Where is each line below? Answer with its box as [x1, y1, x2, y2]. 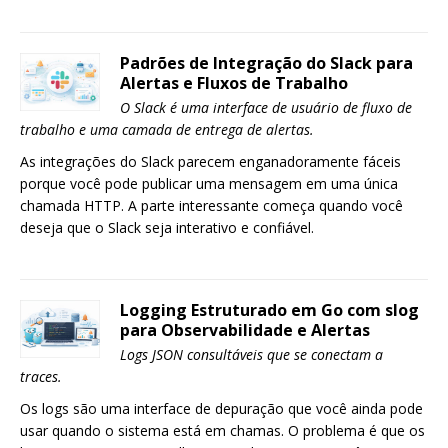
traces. [20, 367, 62, 386]
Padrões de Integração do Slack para [120, 52, 413, 74]
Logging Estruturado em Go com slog [120, 299, 419, 321]
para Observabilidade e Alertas [120, 319, 370, 341]
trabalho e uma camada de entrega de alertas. [20, 120, 314, 139]
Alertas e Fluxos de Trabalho [120, 72, 348, 94]
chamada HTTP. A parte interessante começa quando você [20, 196, 403, 215]
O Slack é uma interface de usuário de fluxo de [120, 98, 412, 117]
